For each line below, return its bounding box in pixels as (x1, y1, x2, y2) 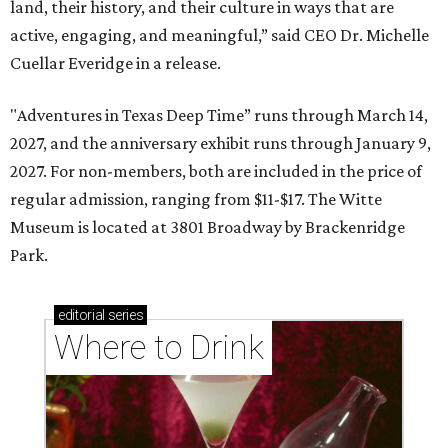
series (104, 307, 144, 323)
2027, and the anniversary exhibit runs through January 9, (10, 133, 431, 153)
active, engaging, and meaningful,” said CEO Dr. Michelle (10, 25, 429, 45)
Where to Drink (54, 328, 264, 367)
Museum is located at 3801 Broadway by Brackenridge (10, 217, 405, 237)
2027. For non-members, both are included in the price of (10, 161, 422, 181)
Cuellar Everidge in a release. (10, 53, 221, 73)
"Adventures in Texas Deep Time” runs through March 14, (10, 105, 428, 125)
